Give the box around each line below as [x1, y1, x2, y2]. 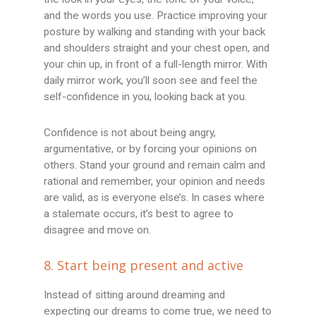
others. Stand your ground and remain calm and [44, 159, 266, 172]
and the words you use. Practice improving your [44, 9, 268, 23]
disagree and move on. [44, 224, 152, 237]
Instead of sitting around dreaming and [44, 288, 226, 302]
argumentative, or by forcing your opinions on [44, 142, 257, 156]
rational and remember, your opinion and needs [44, 175, 266, 188]
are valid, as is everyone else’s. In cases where [44, 191, 265, 205]
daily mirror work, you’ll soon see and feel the [44, 74, 258, 87]
